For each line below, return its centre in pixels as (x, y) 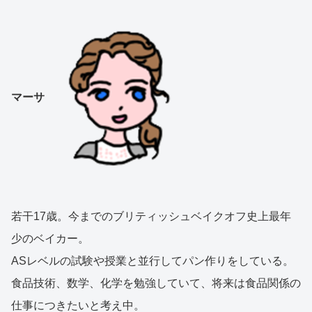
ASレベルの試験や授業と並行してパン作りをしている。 (153, 261)
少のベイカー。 (50, 239)
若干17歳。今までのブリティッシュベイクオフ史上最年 (151, 217)
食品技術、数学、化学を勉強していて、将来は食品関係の (156, 283)
